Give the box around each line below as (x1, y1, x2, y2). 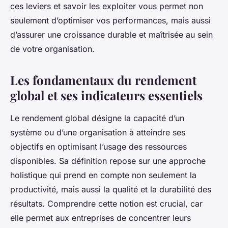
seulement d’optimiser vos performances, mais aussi (10, 15, 211, 25)
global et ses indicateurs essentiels (10, 87, 203, 103)
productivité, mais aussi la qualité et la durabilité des (10, 184, 211, 194)
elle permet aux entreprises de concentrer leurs (10, 212, 191, 223)
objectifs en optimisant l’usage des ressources (10, 141, 187, 152)
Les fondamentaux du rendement (10, 71, 196, 88)
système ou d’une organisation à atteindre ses (10, 127, 185, 137)
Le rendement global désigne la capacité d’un (10, 112, 184, 123)
